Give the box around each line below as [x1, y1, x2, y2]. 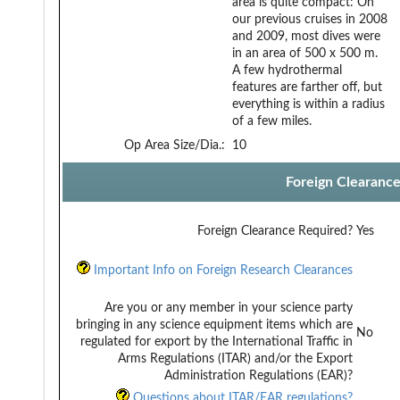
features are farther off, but [232, 80, 382, 94]
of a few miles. [232, 114, 312, 128]
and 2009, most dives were [232, 29, 380, 43]
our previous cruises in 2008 [232, 12, 387, 26]
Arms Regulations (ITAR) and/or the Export [118, 352, 353, 365]
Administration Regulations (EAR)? [164, 369, 353, 382]
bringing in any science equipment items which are [76, 318, 353, 331]
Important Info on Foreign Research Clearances [90, 263, 353, 277]
